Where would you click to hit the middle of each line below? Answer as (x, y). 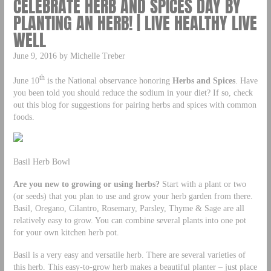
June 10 (26, 80)
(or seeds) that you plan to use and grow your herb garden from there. (133, 196)
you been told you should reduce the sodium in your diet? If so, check (133, 92)
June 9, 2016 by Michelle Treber (69, 56)
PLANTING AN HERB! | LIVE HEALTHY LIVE (135, 23)
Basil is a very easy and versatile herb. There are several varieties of (129, 255)
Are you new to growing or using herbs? (86, 184)
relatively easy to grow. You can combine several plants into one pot (129, 220)
